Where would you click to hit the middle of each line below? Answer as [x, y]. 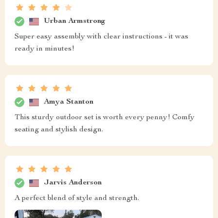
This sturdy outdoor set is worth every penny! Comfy [105, 118]
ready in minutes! [45, 49]
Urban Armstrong [75, 21]
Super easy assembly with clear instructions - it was [101, 37]
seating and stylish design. [59, 130]
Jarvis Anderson [73, 183]
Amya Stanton [69, 102]
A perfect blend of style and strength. [77, 199]
